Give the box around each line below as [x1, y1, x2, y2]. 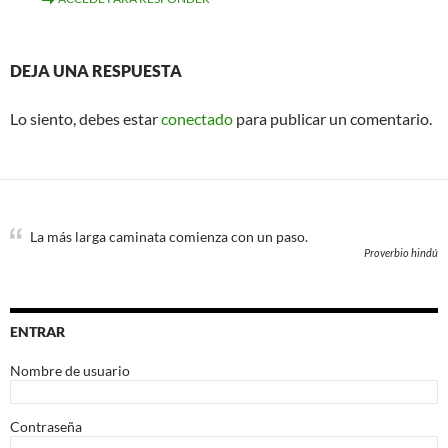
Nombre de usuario [10, 362, 130, 379]
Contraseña [10, 418, 82, 435]
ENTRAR [10, 323, 65, 340]
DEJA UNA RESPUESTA [10, 61, 182, 80]
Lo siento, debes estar [10, 109, 161, 128]
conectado [161, 109, 233, 128]
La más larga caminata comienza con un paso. [30, 228, 308, 245]
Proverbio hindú [364, 246, 438, 259]
